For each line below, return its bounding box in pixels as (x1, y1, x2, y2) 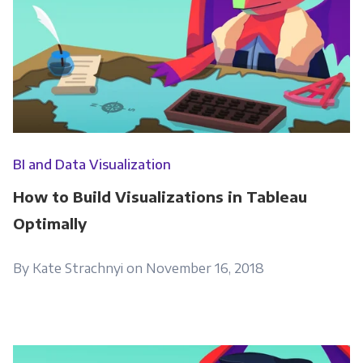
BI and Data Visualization (12, 156, 171, 173)
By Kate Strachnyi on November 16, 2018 (12, 259, 264, 276)
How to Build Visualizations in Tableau (12, 186, 307, 206)
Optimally (12, 213, 87, 233)
